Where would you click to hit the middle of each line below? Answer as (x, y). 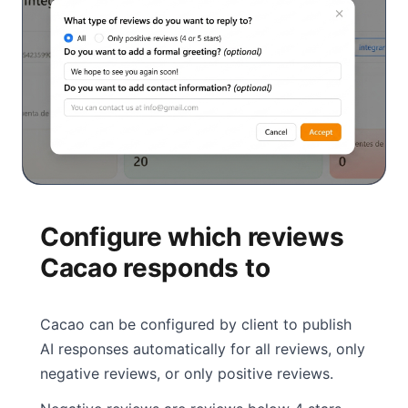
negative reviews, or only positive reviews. (187, 374)
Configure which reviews (192, 237)
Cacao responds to (155, 268)
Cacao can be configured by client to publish (196, 325)
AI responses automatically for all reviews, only (203, 349)
